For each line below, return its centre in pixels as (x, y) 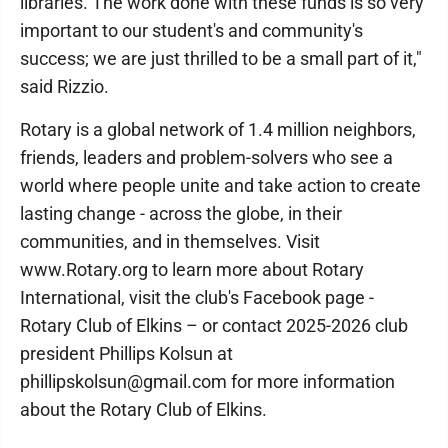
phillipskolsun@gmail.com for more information (207, 381)
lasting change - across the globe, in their (181, 213)
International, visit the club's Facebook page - (197, 297)
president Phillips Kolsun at (126, 353)
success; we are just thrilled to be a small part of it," (221, 58)
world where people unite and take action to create (220, 185)
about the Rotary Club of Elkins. (143, 409)
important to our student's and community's (191, 30)
